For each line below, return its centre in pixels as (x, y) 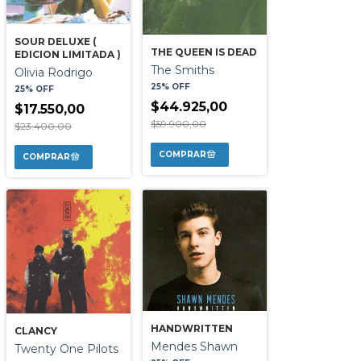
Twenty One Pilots (66, 349)
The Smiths (183, 71)
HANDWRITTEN (192, 329)
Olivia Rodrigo (54, 72)
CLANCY (36, 330)
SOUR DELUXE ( (55, 41)
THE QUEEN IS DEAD (204, 52)
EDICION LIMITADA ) (68, 54)
